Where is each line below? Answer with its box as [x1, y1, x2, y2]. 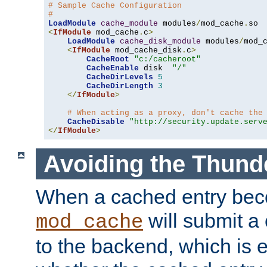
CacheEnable [86, 63, 139, 73]
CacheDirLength [86, 81, 153, 91]
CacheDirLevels [86, 72, 153, 82]
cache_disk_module [120, 36, 201, 46]
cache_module [101, 18, 158, 28]
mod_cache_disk [110, 45, 182, 55]
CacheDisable [67, 117, 125, 126]
